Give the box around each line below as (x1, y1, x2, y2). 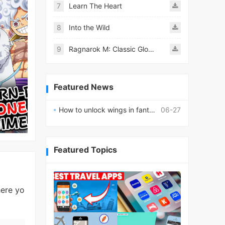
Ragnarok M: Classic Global (148, 45, 154, 53)
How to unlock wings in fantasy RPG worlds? (59, 105, 149, 114)
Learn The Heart (69, 2, 122, 10)
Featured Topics (54, 145, 117, 155)
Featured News (54, 82, 114, 92)
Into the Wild (69, 23, 110, 32)
